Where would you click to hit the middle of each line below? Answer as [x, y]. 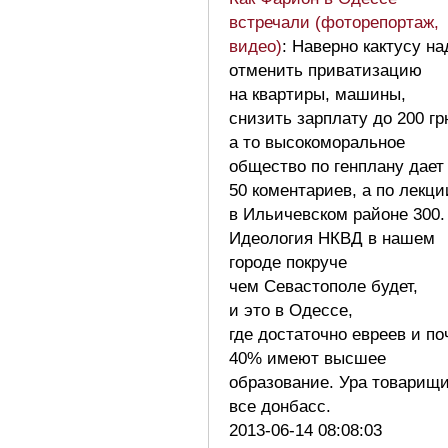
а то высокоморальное [317, 142]
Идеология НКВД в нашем [332, 238]
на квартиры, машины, [317, 94]
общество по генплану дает [336, 166]
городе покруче [288, 262]
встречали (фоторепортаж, [334, 22]
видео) [255, 46]
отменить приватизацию [325, 70]
